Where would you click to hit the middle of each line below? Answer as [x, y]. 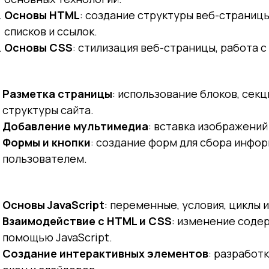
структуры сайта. [48, 110]
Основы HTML [42, 15]
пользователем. [45, 159]
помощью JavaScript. [58, 237]
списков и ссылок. [51, 31]
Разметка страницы [58, 94]
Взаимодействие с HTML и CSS [87, 221]
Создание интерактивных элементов [106, 253]
